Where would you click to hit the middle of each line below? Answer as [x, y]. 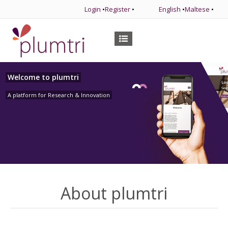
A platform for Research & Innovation [59, 95]
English [170, 9]
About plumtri [114, 193]
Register [118, 9]
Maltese [197, 9]
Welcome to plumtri [44, 77]
